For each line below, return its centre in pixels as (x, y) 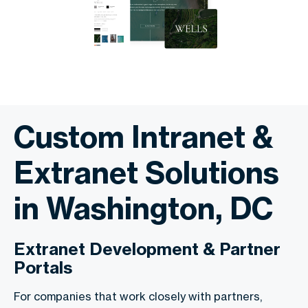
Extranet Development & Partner (147, 249)
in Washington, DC (143, 209)
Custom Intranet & (144, 137)
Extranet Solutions (146, 173)
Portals (43, 268)
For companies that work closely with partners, (138, 297)
